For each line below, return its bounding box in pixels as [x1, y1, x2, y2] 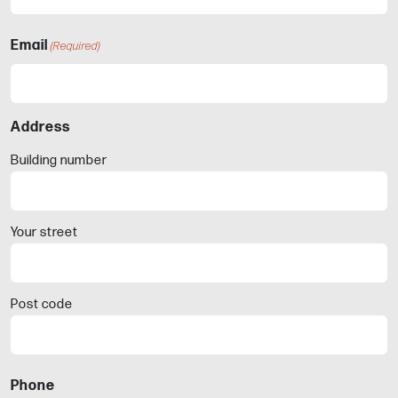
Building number [11, 153, 107, 169]
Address [11, 119, 70, 137]
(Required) [51, 39, 101, 54]
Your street [11, 225, 78, 241]
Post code [11, 297, 73, 313]
